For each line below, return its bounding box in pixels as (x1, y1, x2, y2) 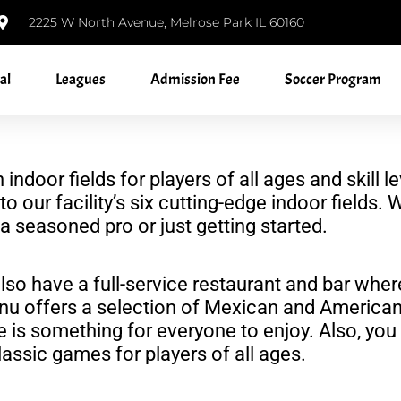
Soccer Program (285, 70, 381, 89)
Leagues (55, 70, 106, 89)
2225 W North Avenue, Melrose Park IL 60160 (29, 14, 304, 30)
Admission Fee (150, 70, 240, 89)
